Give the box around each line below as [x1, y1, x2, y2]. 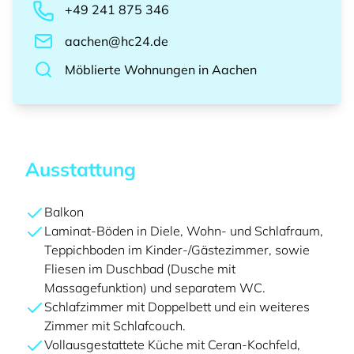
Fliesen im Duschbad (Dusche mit [44, 261, 235, 277]
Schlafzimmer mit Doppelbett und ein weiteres [44, 299, 310, 314]
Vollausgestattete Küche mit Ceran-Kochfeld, [44, 337, 300, 352]
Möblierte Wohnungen [65, 62, 195, 77]
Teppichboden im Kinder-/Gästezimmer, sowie [44, 242, 310, 258]
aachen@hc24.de [65, 33, 168, 49]
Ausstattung [25, 157, 136, 181]
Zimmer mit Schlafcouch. [44, 318, 186, 333]
